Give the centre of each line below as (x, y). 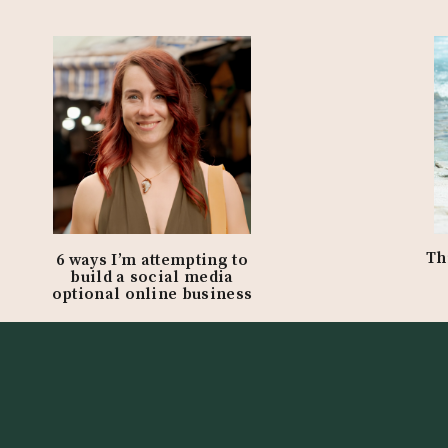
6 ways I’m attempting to (152, 260)
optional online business (152, 294)
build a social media (152, 277)
